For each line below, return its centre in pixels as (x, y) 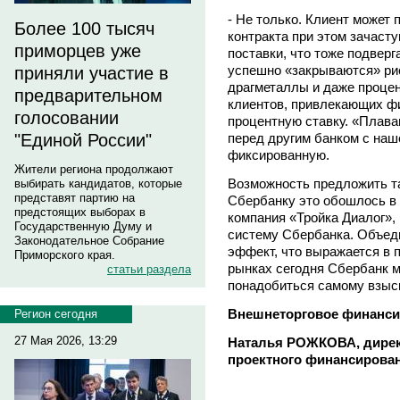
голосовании (67, 118)
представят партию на (75, 198)
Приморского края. (65, 255)
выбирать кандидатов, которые (98, 183)
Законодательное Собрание (89, 241)
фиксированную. (279, 154)
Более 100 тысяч (84, 29)
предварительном (88, 96)
